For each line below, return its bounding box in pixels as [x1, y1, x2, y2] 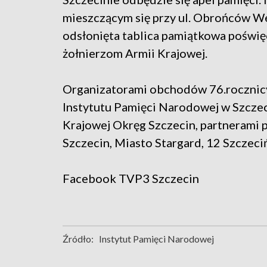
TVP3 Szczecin [119, 171, 199, 186]
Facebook [63, 171, 119, 186]
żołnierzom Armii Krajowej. [63, 46, 207, 61]
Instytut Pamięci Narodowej [99, 233, 214, 245]
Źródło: [63, 233, 94, 245]
